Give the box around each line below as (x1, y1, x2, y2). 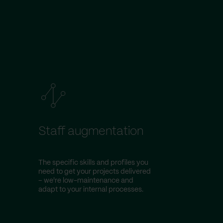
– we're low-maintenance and (38, 177, 133, 184)
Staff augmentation (38, 126, 143, 137)
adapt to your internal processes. (38, 186, 143, 193)
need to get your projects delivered (38, 168, 151, 175)
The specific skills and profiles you (38, 159, 148, 166)
